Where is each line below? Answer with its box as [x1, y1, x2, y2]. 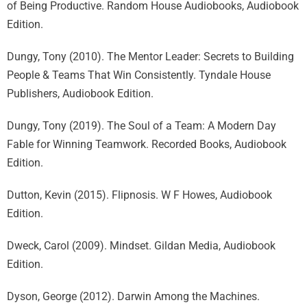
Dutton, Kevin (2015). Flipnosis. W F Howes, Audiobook [7, 188, 272, 201]
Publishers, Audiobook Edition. [7, 87, 153, 100]
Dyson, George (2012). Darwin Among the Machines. [7, 290, 260, 303]
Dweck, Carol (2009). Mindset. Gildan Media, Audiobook [7, 239, 275, 252]
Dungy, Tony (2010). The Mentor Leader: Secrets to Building [7, 50, 294, 63]
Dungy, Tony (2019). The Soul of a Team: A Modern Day [7, 119, 276, 132]
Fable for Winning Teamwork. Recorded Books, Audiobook [7, 138, 286, 151]
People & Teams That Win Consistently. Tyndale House [7, 69, 271, 82]
